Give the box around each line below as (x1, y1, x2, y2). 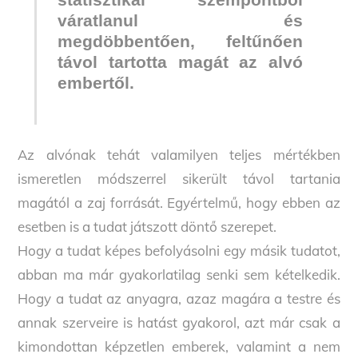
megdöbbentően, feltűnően (57, 32, 304, 52)
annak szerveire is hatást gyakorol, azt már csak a (18, 313, 340, 331)
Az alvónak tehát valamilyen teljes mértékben (18, 145, 340, 163)
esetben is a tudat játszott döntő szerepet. (18, 217, 277, 235)
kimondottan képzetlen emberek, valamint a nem (18, 337, 340, 355)
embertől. (57, 74, 134, 93)
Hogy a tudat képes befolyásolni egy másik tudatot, (18, 241, 340, 259)
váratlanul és (57, 11, 304, 31)
